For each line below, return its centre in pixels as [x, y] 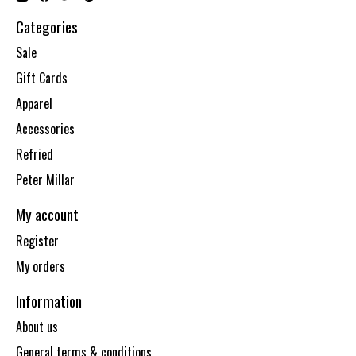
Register [37, 240]
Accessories [45, 129]
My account [47, 215]
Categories [47, 26]
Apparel [34, 104]
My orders [41, 266]
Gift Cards [42, 78]
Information [49, 300]
